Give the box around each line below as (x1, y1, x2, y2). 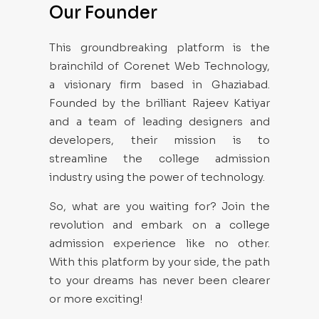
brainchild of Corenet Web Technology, (49, 59, 270, 73)
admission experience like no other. (49, 236, 270, 250)
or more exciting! (49, 292, 143, 305)
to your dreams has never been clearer (49, 273, 270, 287)
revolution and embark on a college (49, 218, 270, 231)
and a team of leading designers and (49, 115, 270, 128)
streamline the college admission (49, 152, 270, 165)
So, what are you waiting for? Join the (49, 199, 270, 213)
